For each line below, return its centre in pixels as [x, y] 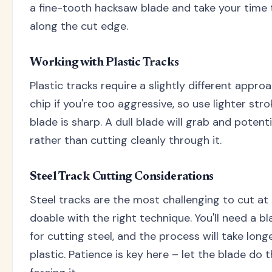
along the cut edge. [79, 26]
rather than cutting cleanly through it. [126, 140]
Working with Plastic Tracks [104, 62]
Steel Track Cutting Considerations [122, 176]
